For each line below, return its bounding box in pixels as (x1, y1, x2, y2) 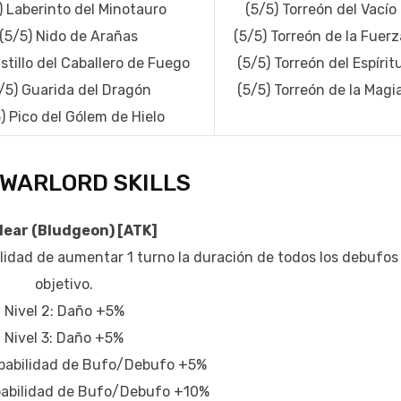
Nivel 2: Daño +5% (4, 303, 124, 320)
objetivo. (35, 276, 93, 294)
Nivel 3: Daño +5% (4, 329, 124, 347)
